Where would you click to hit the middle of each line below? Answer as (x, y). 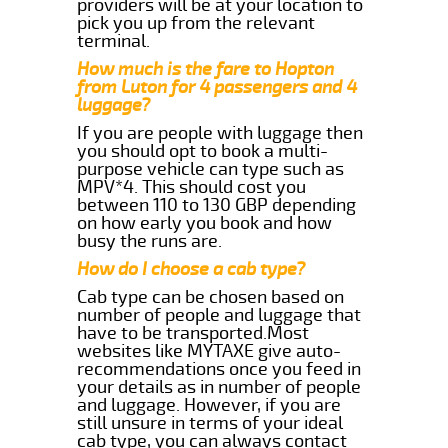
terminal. (114, 40)
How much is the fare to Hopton (206, 68)
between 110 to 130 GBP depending (217, 204)
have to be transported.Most (193, 332)
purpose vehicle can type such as (211, 168)
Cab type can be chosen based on (211, 296)
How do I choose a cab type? (191, 268)
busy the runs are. (150, 240)
